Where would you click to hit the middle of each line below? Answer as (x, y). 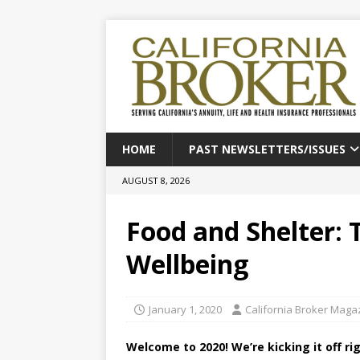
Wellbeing (187, 264)
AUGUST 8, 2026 (156, 180)
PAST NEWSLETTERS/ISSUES (267, 149)
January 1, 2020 (185, 309)
